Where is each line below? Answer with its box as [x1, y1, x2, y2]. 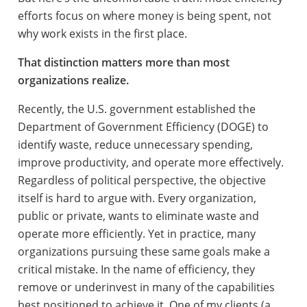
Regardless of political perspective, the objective [17, 172, 266, 188]
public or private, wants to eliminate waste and [17, 208, 259, 223]
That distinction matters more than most [17, 54, 230, 70]
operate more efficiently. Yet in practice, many [17, 225, 256, 241]
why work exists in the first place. [17, 25, 187, 41]
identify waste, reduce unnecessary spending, [17, 136, 253, 152]
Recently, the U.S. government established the [17, 101, 256, 116]
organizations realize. [17, 72, 129, 88]
